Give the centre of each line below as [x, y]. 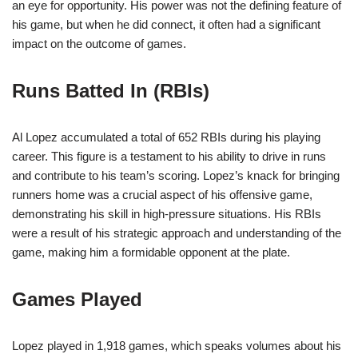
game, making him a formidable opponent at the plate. [151, 253]
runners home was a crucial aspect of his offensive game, [162, 195]
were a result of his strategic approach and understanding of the [177, 233]
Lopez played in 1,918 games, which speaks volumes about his [177, 346]
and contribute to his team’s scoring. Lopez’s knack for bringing [176, 176]
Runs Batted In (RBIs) [111, 91]
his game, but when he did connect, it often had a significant [166, 25]
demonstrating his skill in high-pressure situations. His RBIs [167, 214]
